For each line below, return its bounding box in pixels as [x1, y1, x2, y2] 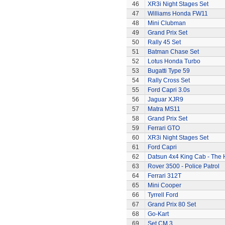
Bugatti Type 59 [147, 67, 190, 74]
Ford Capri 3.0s [147, 86, 190, 93]
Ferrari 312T [147, 172, 181, 179]
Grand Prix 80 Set [147, 201, 196, 208]
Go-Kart [147, 210, 169, 217]
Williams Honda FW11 [147, 10, 208, 17]
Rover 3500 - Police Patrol [147, 163, 219, 170]
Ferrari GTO [147, 125, 180, 132]
